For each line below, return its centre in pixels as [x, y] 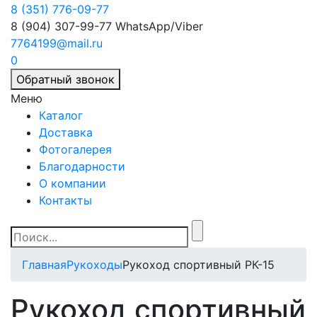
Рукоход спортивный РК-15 [198, 265]
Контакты [65, 200]
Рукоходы [94, 265]
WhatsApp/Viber [159, 26]
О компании [73, 183]
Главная [44, 265]
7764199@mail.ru [57, 43]
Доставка [66, 132]
